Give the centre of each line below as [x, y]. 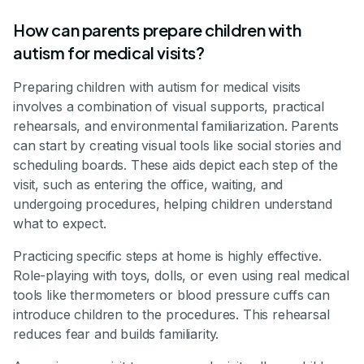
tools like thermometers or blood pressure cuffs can [171, 295]
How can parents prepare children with [157, 30]
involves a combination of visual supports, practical [169, 107]
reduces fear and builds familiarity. [116, 334]
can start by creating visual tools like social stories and [177, 146]
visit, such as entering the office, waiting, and [148, 185]
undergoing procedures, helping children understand [173, 204]
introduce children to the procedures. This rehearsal [171, 315]
